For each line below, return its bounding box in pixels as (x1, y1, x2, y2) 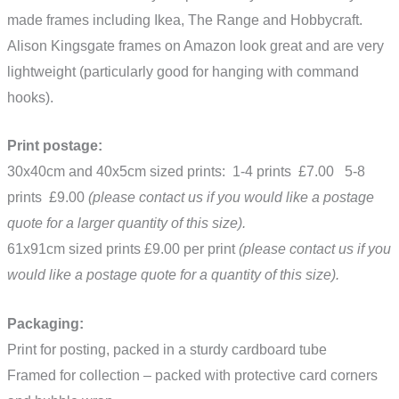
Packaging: (7, 315, 84, 331)
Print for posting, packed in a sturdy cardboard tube (7, 341, 327, 357)
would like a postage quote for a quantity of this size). (7, 267, 339, 283)
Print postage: (7, 138, 102, 154)
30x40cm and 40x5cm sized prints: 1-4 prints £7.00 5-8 (7, 164, 365, 180)
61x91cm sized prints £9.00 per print (7, 241, 239, 257)
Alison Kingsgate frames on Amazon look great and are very (7, 37, 384, 53)
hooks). (7, 89, 53, 105)
